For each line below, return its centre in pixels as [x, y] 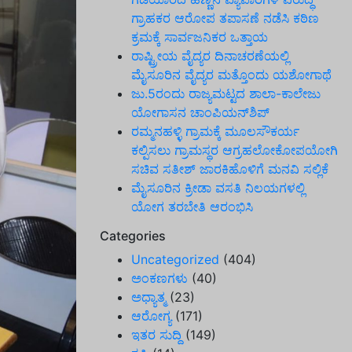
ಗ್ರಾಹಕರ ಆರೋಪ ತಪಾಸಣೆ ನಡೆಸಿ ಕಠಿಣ [225, 18]
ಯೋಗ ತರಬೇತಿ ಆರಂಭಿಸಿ [192, 207]
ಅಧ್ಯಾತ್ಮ [148, 297]
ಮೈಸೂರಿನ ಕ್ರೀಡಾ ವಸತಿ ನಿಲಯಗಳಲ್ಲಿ [218, 188]
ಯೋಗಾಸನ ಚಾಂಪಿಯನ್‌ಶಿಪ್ [200, 112]
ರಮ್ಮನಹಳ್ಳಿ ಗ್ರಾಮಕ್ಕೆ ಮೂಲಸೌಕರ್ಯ [215, 131]
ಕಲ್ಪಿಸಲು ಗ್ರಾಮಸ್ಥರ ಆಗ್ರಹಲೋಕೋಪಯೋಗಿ [235, 150]
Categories [133, 236]
